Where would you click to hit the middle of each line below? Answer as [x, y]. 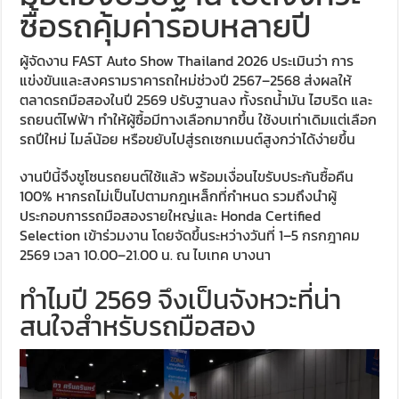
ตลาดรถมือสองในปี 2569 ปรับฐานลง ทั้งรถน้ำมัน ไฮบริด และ [196, 99]
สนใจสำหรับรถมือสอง [138, 326]
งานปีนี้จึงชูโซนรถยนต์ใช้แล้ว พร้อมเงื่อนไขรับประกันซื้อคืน [187, 176]
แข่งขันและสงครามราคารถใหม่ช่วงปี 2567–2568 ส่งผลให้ [186, 80]
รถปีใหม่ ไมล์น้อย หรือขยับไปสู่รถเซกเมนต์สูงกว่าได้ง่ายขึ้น [188, 138]
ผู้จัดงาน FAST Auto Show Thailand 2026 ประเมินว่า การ [187, 60]
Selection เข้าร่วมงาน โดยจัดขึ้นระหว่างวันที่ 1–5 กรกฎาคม [190, 235]
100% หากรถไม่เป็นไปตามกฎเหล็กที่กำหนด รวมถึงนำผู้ [179, 195]
